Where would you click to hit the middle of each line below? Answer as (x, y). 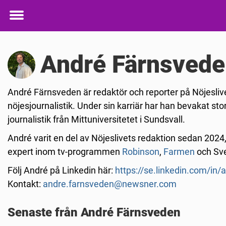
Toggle (23, 22)
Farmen (179, 152)
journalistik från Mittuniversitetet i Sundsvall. (97, 119)
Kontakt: (25, 184)
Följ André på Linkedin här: (61, 170)
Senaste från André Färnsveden (94, 212)
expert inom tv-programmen (65, 152)
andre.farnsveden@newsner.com (110, 184)
